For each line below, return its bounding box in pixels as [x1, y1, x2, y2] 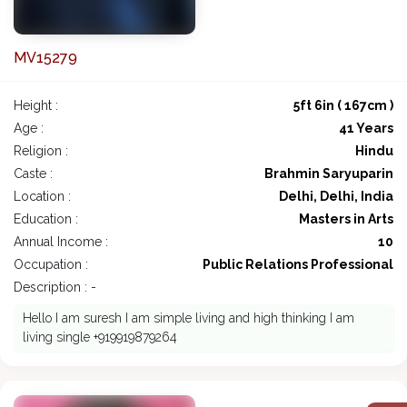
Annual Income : [14, 234, 108, 250]
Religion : [14, 144, 68, 159]
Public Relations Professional [203, 257, 393, 273]
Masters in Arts [299, 212, 393, 227]
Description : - [14, 280, 96, 295]
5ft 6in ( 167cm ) [293, 98, 393, 114]
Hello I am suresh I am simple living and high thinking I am [23, 311, 354, 326]
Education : [14, 212, 78, 227]
